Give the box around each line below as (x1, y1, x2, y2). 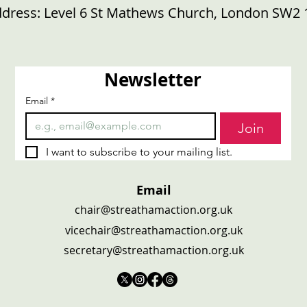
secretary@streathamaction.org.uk (63, 243, 244, 258)
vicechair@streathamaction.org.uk (64, 223, 243, 238)
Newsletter (104, 67, 202, 92)
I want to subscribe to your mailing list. (46, 145, 232, 158)
